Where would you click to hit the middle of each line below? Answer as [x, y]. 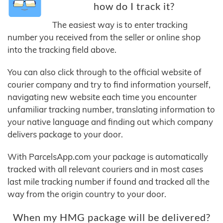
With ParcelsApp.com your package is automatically [108, 157]
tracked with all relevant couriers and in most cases [105, 169]
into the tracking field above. [62, 50]
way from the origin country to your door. [87, 194]
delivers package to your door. [65, 134]
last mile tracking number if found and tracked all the [109, 182]
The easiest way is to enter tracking [120, 25]
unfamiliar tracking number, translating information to [111, 110]
